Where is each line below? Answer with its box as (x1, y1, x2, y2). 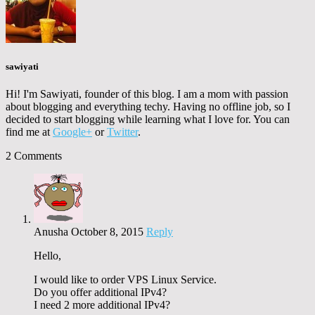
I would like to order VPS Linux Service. (34, 273, 217, 285)
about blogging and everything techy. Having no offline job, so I (6, 100, 290, 112)
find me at (6, 125, 53, 138)
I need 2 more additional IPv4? (34, 298, 170, 311)
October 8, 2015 (71, 225, 143, 238)
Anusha (34, 225, 68, 238)
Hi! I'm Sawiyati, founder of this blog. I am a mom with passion (6, 87, 288, 100)
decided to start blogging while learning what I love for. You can (6, 112, 290, 125)
